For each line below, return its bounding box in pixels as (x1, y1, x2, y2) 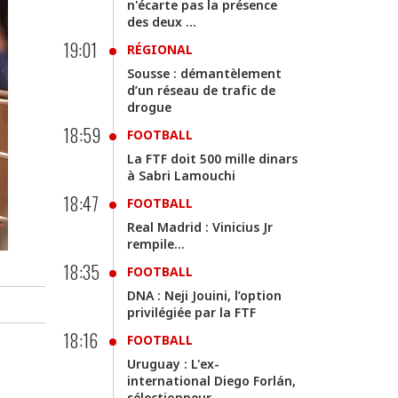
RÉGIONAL (127, 41, 193, 58)
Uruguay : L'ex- (127, 355, 219, 372)
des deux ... (127, 13, 196, 30)
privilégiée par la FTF (127, 304, 256, 321)
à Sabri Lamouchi (127, 167, 235, 184)
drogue (127, 99, 171, 115)
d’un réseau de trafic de (127, 82, 275, 99)
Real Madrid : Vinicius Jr (127, 219, 273, 235)
